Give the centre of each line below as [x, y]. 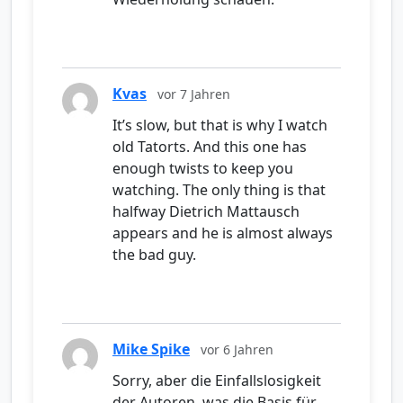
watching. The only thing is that [219, 190]
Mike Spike [151, 349]
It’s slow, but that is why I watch [220, 125]
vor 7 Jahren [194, 94]
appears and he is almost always [223, 233]
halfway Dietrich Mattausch [206, 212]
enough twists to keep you [203, 169]
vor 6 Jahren [237, 350]
